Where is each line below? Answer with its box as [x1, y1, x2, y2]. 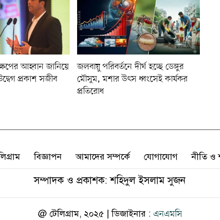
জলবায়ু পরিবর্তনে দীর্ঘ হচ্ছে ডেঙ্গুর [77, 61, 184, 73]
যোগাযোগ [144, 151, 178, 163]
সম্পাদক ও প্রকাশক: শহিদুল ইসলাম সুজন [34, 174, 186, 187]
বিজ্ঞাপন [34, 151, 62, 163]
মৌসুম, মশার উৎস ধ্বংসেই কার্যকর [77, 73, 188, 85]
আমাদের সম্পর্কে [76, 151, 130, 163]
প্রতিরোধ [77, 85, 105, 98]
